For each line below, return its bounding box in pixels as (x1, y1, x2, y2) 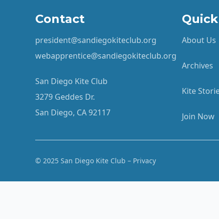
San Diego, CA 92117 (35, 107, 110, 118)
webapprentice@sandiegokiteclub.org (35, 50, 176, 61)
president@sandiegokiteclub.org (35, 34, 156, 45)
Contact (35, 11, 85, 26)
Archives (182, 60, 213, 71)
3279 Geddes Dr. (35, 91, 95, 102)
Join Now (182, 110, 215, 122)
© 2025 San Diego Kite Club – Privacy (35, 155, 156, 165)
